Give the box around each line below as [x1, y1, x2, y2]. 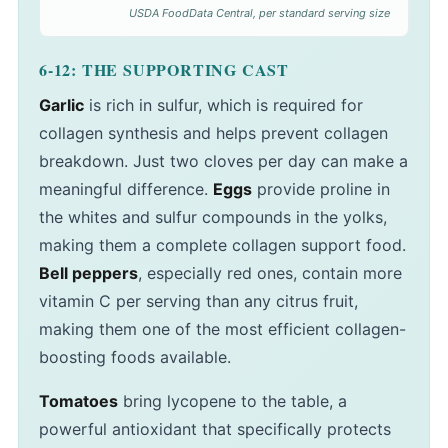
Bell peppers [39, 263, 138, 284]
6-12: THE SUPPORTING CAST [39, 58, 289, 82]
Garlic [39, 95, 84, 116]
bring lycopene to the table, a [118, 391, 347, 412]
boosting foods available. [39, 347, 231, 368]
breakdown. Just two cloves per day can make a [39, 151, 408, 172]
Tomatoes [39, 391, 118, 412]
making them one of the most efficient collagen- [39, 319, 406, 340]
